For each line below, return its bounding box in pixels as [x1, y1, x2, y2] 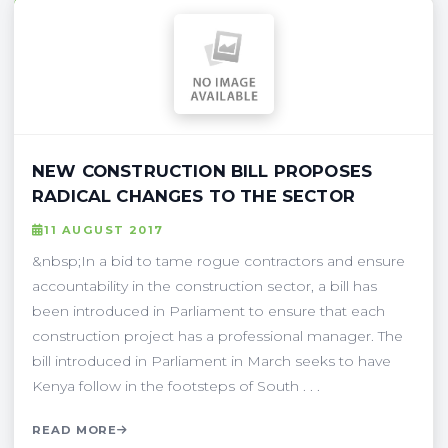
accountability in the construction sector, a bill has [32, 276, 377, 295]
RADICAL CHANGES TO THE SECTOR [32, 185, 355, 206]
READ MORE [32, 422, 118, 437]
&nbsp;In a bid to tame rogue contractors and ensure [32, 251, 405, 270]
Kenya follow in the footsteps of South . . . [32, 376, 320, 395]
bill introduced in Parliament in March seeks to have [32, 351, 391, 370]
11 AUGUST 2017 [44, 222, 164, 237]
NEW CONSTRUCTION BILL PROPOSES [32, 160, 373, 181]
